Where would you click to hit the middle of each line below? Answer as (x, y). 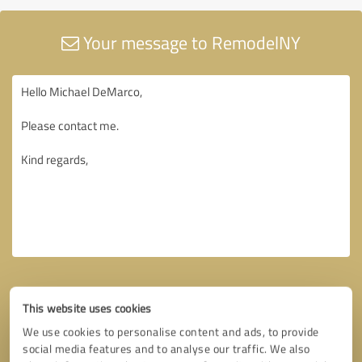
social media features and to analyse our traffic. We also (166, 349)
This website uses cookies (87, 308)
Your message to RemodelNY (190, 42)
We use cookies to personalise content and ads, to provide (171, 332)
